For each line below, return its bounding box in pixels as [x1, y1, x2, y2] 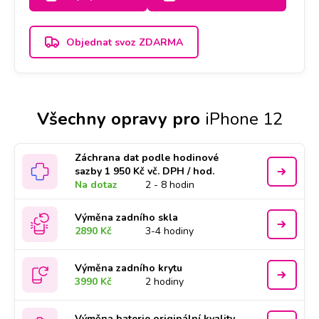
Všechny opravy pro [36, 108, 200, 130]
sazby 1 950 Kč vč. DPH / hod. [75, 164, 215, 178]
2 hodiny [145, 275, 184, 288]
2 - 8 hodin [145, 178, 195, 192]
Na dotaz [75, 178, 118, 192]
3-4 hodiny [145, 224, 194, 238]
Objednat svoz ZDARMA [66, 35, 183, 49]
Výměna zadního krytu [75, 261, 183, 275]
